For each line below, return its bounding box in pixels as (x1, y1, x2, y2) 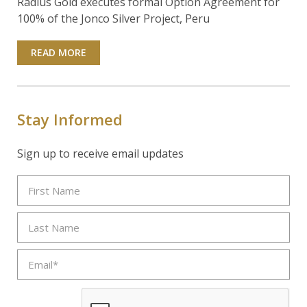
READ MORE (31, 46, 86, 60)
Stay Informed (17, 109, 123, 130)
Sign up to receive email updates (17, 146, 184, 162)
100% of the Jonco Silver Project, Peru (17, 11, 210, 27)
